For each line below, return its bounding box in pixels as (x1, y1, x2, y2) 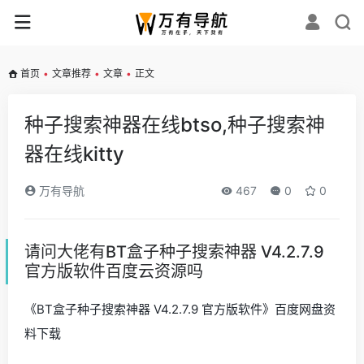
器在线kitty (24, 142, 124, 166)
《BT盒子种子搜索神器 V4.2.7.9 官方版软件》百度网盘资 (24, 301, 336, 317)
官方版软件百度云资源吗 (24, 262, 203, 281)
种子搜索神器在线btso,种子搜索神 (24, 113, 325, 136)
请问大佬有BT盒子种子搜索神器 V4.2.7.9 (24, 242, 324, 262)
